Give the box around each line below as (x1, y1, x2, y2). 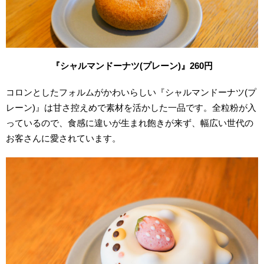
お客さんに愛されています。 (6, 133, 121, 144)
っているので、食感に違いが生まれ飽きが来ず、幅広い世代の (6, 118, 254, 128)
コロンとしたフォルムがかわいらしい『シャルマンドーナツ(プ (6, 87, 257, 98)
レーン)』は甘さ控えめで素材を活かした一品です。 (6, 103, 213, 113)
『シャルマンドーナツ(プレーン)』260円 (51, 61, 213, 71)
